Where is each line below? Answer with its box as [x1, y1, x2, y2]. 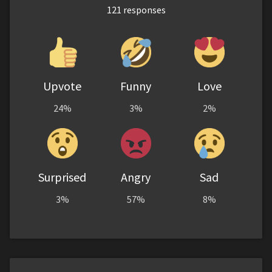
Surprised [38, 169, 87, 185]
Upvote [43, 78, 82, 93]
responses [121, 3, 166, 16]
